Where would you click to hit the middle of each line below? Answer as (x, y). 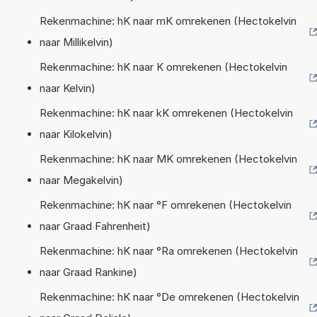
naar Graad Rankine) (88, 272)
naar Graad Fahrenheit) (95, 226)
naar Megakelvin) (81, 180)
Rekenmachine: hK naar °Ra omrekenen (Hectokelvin (169, 250)
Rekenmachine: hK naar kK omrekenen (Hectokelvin (166, 113)
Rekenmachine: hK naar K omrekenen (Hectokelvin (163, 67)
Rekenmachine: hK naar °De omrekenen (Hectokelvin (169, 296)
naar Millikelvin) (76, 42)
